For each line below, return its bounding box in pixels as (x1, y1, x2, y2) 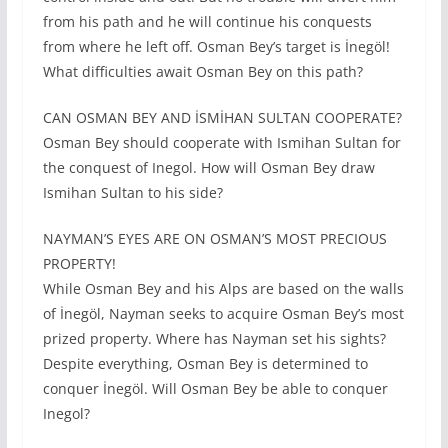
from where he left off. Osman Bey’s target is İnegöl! (42, 37, 390, 57)
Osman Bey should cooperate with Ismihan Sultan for (42, 133, 401, 153)
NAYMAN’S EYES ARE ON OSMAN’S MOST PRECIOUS (42, 229, 387, 249)
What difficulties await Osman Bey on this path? (42, 62, 363, 82)
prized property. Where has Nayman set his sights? (42, 329, 386, 349)
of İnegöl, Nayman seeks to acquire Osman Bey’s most (42, 304, 404, 324)
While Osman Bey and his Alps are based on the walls (42, 279, 404, 299)
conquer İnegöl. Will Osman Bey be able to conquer (42, 379, 388, 399)
